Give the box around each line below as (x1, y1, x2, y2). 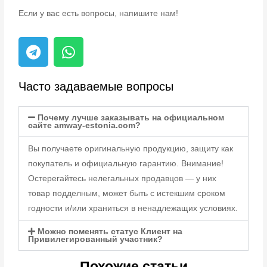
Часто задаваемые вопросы (18, 80, 174, 94)
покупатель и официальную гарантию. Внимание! (28, 159, 224, 169)
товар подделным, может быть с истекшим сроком (28, 189, 226, 198)
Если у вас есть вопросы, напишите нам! (18, 9, 179, 18)
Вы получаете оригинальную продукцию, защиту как (28, 144, 234, 154)
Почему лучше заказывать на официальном (38, 113, 225, 123)
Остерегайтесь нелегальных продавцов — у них (28, 174, 217, 184)
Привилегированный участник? (28, 235, 163, 244)
